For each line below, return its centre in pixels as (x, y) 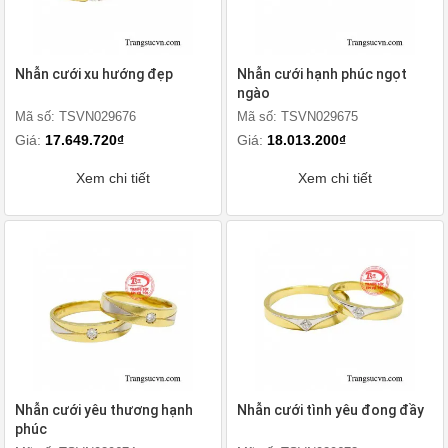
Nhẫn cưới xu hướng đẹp (94, 74)
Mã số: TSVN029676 (75, 116)
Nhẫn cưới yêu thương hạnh (104, 410)
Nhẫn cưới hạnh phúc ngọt (322, 74)
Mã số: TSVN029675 (297, 116)
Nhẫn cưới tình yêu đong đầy (330, 410)
